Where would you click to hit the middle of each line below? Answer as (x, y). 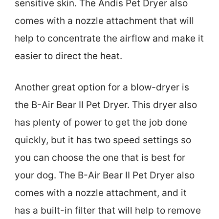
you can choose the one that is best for (100, 158)
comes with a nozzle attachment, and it (101, 193)
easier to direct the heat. (68, 56)
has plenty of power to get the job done (101, 123)
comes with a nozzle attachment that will (104, 21)
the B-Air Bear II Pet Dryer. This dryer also (106, 105)
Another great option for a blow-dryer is (102, 88)
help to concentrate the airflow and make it (109, 38)
